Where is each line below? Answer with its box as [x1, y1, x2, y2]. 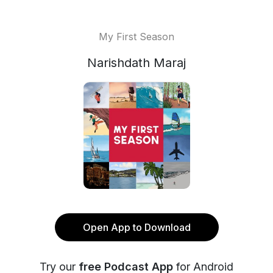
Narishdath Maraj [87, 55, 186, 70]
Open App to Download [82, 221, 191, 233]
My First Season [99, 30, 174, 43]
